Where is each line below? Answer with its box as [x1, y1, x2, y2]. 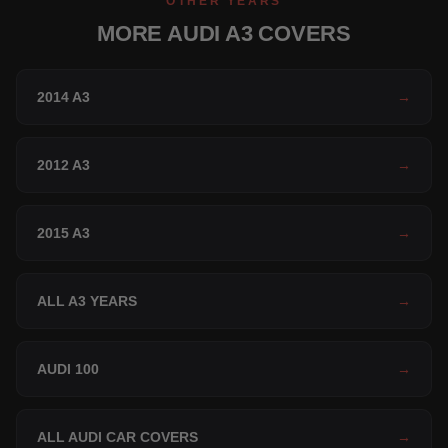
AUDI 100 [37, 361, 99, 378]
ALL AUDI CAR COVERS [37, 429, 198, 446]
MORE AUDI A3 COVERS [97, 21, 351, 47]
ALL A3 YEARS [37, 293, 137, 310]
